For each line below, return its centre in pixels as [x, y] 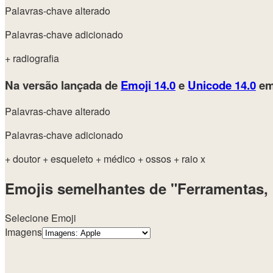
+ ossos [156, 159]
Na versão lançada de [63, 85]
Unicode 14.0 [222, 85]
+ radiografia [32, 58]
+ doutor [24, 159]
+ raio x [190, 159]
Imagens [23, 232]
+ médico [117, 159]
